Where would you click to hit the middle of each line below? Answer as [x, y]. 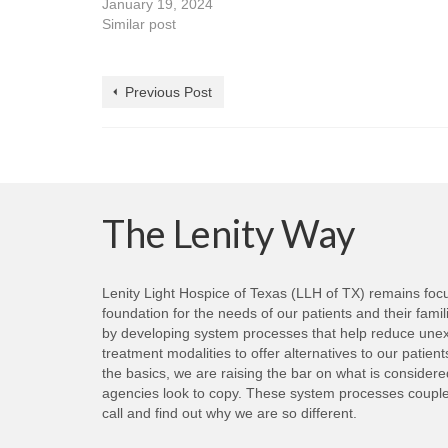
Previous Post [168, 91]
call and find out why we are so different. [229, 412]
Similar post [139, 23]
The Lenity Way [228, 232]
